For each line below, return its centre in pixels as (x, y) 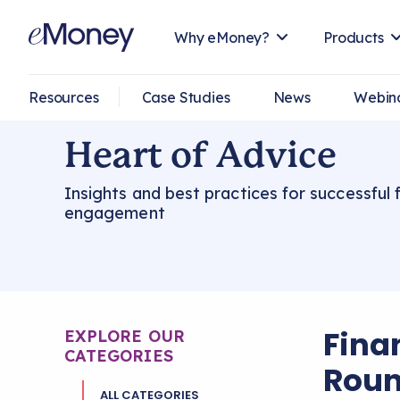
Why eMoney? (222, 37)
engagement (115, 213)
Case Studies (186, 97)
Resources (64, 97)
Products (354, 37)
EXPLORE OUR (125, 336)
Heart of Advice (200, 155)
